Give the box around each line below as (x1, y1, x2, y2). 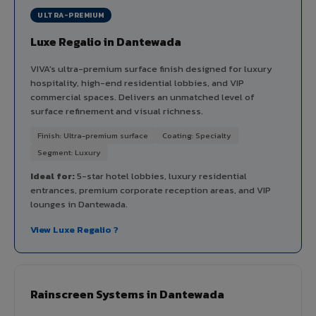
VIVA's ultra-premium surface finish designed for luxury (30, 61, 272, 75)
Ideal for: (30, 169, 75, 183)
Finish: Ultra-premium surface (37, 129, 148, 141)
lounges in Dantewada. (30, 197, 128, 211)
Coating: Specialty (162, 129, 231, 141)
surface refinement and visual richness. (30, 104, 203, 118)
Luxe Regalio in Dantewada (30, 32, 181, 50)
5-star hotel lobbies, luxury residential (75, 169, 247, 183)
